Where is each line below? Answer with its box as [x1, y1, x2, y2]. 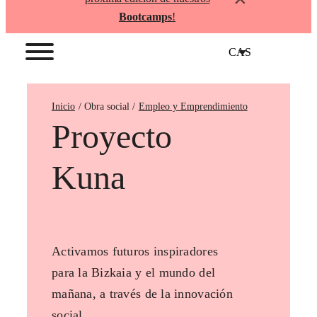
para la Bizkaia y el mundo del [51, 265, 216, 280]
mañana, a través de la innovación [51, 287, 233, 301]
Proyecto [51, 117, 172, 156]
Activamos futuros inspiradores [51, 244, 219, 259]
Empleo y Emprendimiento [138, 101, 248, 113]
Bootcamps [119, 11, 172, 23]
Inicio [51, 101, 75, 113]
